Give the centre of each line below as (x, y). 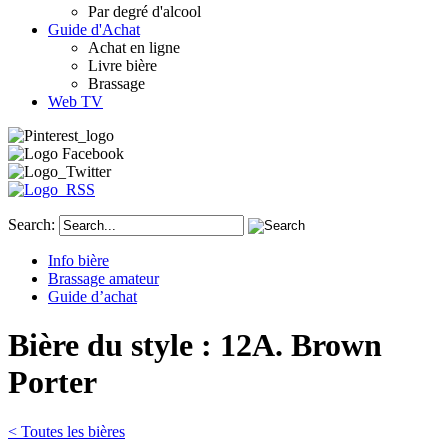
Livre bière (122, 65)
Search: (31, 224)
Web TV (75, 101)
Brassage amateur (103, 278)
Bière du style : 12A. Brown (195, 345)
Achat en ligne (134, 47)
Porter (52, 382)
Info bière (78, 260)
